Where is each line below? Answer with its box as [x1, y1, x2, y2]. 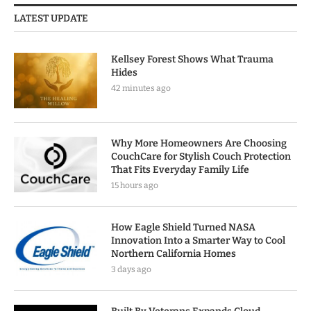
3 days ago [111, 264, 151, 275]
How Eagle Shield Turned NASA [111, 221, 255, 234]
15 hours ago [111, 180, 158, 191]
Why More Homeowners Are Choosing [111, 137, 287, 150]
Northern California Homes [111, 248, 236, 260]
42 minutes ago [111, 83, 171, 94]
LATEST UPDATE [14, 12, 88, 25]
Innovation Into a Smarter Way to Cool [111, 235, 285, 247]
